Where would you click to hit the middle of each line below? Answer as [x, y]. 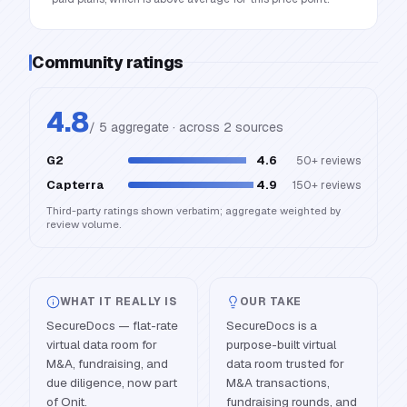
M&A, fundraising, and [107, 363]
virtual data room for [102, 344]
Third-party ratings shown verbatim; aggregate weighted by [194, 210]
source [254, 127]
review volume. [84, 224]
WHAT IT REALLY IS [119, 302]
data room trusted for [285, 363]
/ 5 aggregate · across [156, 127]
